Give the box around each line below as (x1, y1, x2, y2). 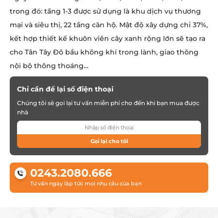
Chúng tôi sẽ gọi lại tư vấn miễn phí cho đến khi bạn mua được (17, 99, 200, 107)
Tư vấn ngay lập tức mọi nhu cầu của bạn (30, 180, 142, 187)
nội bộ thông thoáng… (10, 61, 89, 71)
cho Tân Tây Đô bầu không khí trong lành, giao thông (10, 48, 199, 57)
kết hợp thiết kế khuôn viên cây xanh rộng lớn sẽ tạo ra (10, 34, 205, 43)
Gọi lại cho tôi (90, 137, 128, 145)
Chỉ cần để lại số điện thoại (17, 85, 113, 94)
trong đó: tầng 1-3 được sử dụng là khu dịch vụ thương (10, 7, 201, 16)
